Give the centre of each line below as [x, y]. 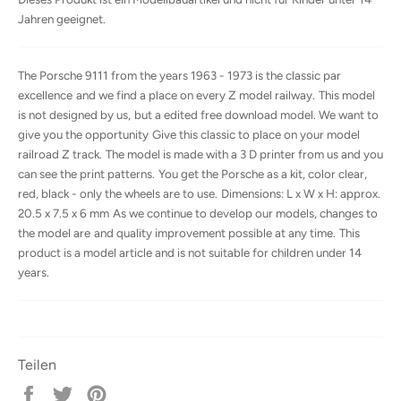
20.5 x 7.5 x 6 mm [64, 213]
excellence [45, 95]
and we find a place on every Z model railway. [196, 95]
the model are [54, 233]
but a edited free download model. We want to [256, 115]
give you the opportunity [83, 135]
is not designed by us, [74, 115]
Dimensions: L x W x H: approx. [301, 194]
